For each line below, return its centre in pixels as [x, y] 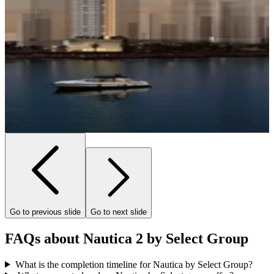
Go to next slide [119, 212]
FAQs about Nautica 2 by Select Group [127, 238]
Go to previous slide [45, 212]
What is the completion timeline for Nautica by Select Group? [134, 264]
